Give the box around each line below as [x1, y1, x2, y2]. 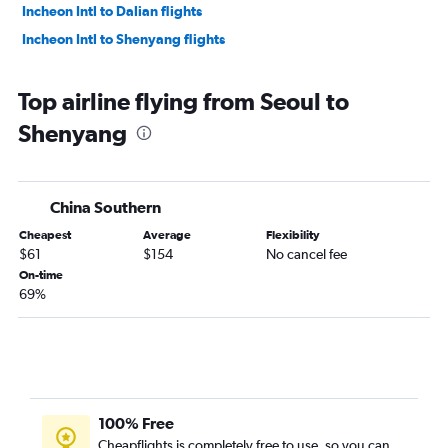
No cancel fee [266, 246, 348, 263]
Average [142, 228, 191, 243]
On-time [19, 268, 63, 283]
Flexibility [266, 228, 321, 243]
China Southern [50, 198, 161, 217]
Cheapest [19, 228, 71, 243]
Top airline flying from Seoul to [18, 87, 349, 116]
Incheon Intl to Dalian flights [22, 3, 202, 20]
